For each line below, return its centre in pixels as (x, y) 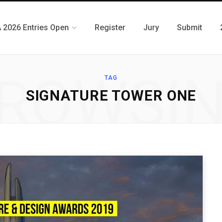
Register (110, 28)
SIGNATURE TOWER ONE (111, 96)
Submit (190, 28)
